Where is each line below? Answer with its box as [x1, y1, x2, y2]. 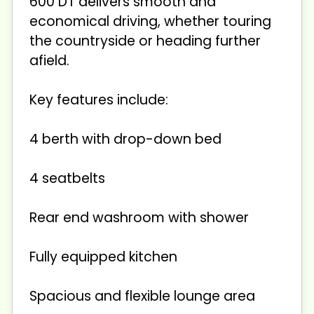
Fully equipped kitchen [29, 247, 177, 266]
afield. [29, 50, 69, 70]
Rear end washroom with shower [29, 207, 249, 227]
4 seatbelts [29, 168, 105, 188]
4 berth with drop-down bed [29, 129, 221, 149]
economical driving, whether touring [29, 11, 271, 31]
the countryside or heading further [29, 31, 261, 50]
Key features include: [29, 90, 168, 109]
